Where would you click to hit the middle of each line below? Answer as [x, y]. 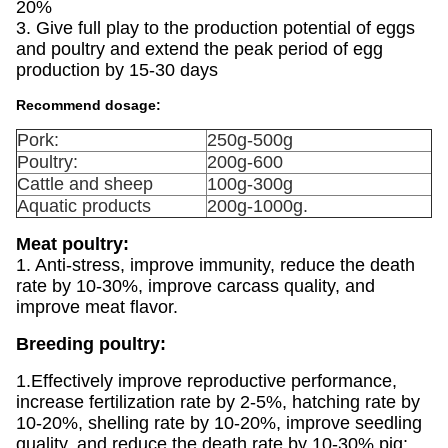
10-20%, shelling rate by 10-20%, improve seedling [219, 423]
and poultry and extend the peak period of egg [199, 49]
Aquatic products [84, 206]
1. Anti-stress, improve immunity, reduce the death [215, 265]
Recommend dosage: [88, 105]
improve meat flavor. [97, 307]
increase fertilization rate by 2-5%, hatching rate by [218, 402]
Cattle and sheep [85, 184]
